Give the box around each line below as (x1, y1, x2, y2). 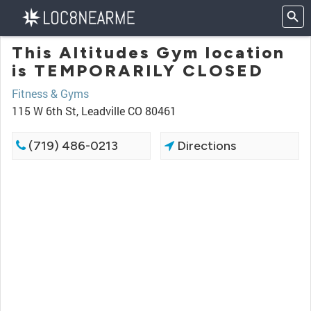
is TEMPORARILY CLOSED (12, 60, 264, 81)
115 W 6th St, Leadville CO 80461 (12, 103, 176, 118)
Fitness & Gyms (12, 86, 89, 101)
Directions (174, 138, 237, 153)
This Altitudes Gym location (12, 42, 285, 62)
